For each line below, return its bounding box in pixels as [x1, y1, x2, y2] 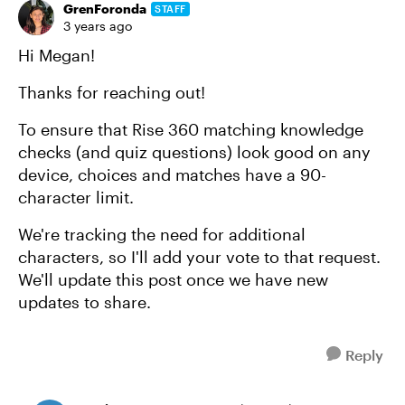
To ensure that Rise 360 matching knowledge [18, 119, 363, 139]
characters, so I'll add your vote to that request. [18, 247, 381, 267]
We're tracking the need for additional [18, 224, 306, 244]
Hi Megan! [18, 45, 95, 65]
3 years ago [63, 18, 132, 33]
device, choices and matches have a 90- [18, 165, 326, 184]
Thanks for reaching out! [18, 82, 205, 102]
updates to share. [18, 292, 151, 312]
